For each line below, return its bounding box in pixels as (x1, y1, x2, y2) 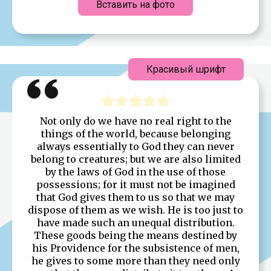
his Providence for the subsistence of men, (31, 241, 240, 254)
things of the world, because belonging (41, 127, 230, 140)
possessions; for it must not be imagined (36, 178, 235, 191)
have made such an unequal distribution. (36, 216, 235, 229)
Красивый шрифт (146, 63, 226, 75)
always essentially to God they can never (36, 140, 235, 152)
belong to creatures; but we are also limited (30, 152, 241, 165)
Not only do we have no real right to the (39, 114, 232, 127)
